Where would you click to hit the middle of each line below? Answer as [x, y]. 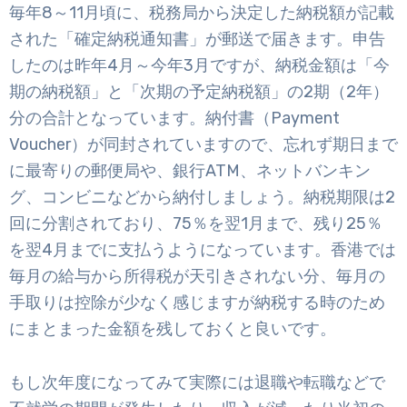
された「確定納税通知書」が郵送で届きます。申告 [197, 40]
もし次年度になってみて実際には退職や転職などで [197, 383]
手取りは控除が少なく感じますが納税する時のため [197, 303]
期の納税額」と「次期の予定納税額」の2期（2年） [199, 92]
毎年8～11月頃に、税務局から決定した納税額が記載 [202, 13]
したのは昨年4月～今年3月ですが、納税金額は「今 [199, 66]
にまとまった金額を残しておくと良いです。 [173, 329]
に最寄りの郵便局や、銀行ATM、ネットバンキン [190, 171]
